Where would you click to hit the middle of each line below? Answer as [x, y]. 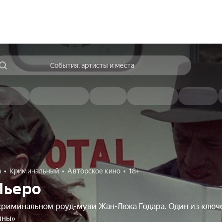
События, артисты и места [92, 65]
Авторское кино [94, 171]
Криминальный [34, 171]
